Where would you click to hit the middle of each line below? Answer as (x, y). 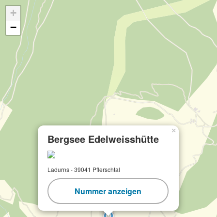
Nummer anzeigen (108, 191)
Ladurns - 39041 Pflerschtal (84, 169)
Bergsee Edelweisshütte (103, 139)
